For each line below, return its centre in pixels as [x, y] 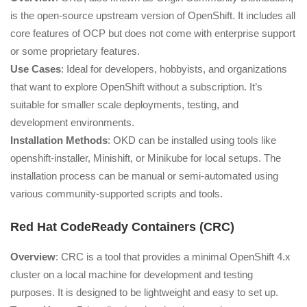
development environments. [72, 123]
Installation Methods [59, 140]
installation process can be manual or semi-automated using [144, 176]
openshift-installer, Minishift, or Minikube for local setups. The [146, 158]
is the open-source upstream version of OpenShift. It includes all [153, 16]
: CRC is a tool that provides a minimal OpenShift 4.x [173, 256]
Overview [33, 256]
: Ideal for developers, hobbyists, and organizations [174, 69]
